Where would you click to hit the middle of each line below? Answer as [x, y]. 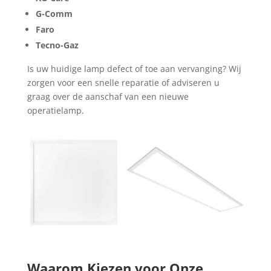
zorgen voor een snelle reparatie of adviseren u [123, 83]
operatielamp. [55, 110]
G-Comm [54, 14]
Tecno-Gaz [57, 45]
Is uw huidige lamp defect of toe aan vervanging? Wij [134, 69]
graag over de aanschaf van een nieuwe [108, 96]
